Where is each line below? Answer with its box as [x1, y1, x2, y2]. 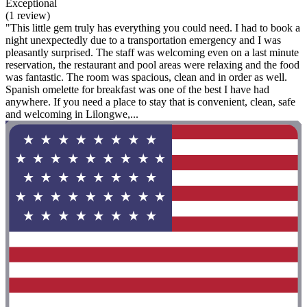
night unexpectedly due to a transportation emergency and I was [5, 34, 281, 46]
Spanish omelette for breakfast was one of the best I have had [5, 83, 269, 95]
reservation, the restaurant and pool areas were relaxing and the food [5, 58, 299, 71]
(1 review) [5, 9, 50, 21]
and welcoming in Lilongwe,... [5, 108, 138, 120]
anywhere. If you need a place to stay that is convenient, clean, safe [5, 95, 295, 108]
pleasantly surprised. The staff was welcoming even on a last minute [5, 46, 299, 58]
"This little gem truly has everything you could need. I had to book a [5, 21, 300, 34]
